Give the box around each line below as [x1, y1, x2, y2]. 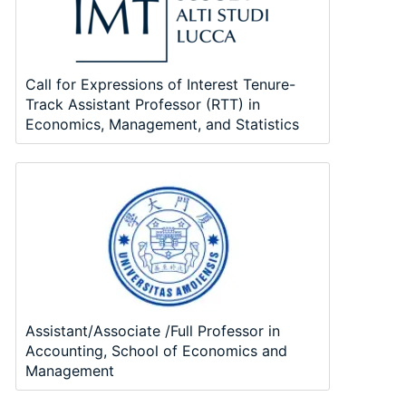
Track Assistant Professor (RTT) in [24, 95, 260, 114]
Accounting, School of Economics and [24, 342, 287, 361]
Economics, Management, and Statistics [24, 115, 299, 134]
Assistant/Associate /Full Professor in [24, 322, 280, 341]
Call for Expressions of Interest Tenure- [24, 75, 295, 94]
